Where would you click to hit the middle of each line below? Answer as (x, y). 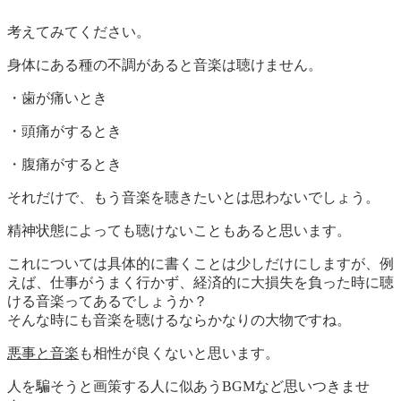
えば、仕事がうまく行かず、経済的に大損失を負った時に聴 (200, 282)
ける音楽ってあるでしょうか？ (107, 301)
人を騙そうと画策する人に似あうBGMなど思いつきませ (188, 386)
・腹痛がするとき (64, 164)
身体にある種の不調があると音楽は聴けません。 (165, 64)
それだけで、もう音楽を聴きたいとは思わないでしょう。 (193, 197)
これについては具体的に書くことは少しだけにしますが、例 (200, 263)
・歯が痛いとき (57, 98)
